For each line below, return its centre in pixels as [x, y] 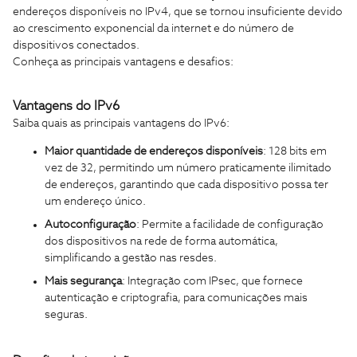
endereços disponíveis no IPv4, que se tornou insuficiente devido [178, 12]
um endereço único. [95, 201]
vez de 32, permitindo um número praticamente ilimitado [188, 168]
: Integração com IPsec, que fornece [212, 281]
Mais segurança [83, 281]
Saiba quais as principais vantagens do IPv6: [121, 123]
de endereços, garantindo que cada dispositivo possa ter [186, 184]
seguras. [66, 314]
